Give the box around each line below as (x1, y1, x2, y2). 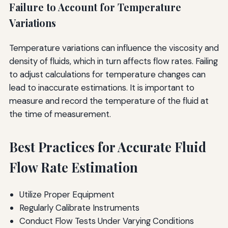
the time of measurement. (9, 108, 111, 120)
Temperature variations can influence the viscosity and (9, 42, 219, 53)
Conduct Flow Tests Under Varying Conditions (19, 215, 194, 227)
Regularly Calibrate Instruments (19, 202, 139, 214)
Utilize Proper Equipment (19, 189, 115, 201)
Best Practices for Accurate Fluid (9, 138, 206, 155)
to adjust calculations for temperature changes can (9, 68, 206, 80)
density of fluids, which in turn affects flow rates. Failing (9, 55, 218, 67)
